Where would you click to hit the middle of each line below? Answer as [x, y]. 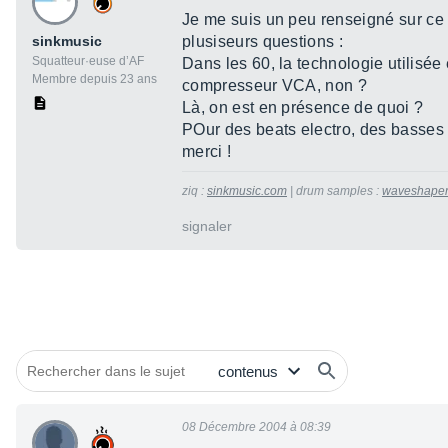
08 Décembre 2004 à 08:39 [256, 427]
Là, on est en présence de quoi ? [303, 108]
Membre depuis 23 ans [94, 79]
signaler [207, 226]
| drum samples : [334, 191]
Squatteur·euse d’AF [88, 61]
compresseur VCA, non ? [275, 86]
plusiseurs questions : [263, 42]
